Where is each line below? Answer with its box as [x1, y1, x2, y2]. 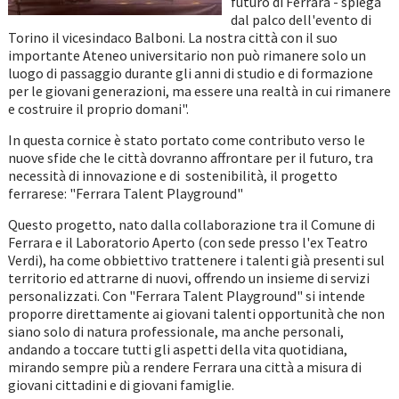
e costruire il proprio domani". [7, 100, 194, 118]
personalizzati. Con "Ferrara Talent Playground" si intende [7, 287, 365, 305]
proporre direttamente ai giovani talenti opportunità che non [7, 305, 385, 323]
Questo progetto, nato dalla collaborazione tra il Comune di [7, 216, 375, 234]
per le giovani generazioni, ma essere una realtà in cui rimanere [7, 82, 391, 101]
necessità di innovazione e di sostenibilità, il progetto [7, 167, 338, 185]
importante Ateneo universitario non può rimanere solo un [7, 46, 366, 65]
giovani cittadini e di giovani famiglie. [7, 376, 237, 395]
